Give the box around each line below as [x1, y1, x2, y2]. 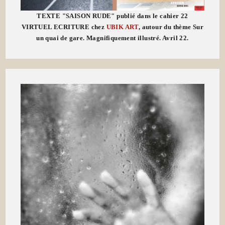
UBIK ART [106, 23, 139, 31]
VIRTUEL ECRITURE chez [21, 23, 106, 31]
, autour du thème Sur [138, 23, 204, 31]
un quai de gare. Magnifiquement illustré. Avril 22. [36, 34, 189, 42]
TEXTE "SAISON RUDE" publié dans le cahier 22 [37, 12, 188, 20]
